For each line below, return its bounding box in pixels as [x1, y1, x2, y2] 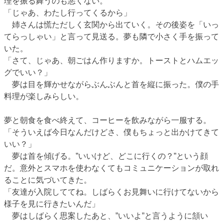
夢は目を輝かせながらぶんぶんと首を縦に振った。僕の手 [4, 80, 219, 89]
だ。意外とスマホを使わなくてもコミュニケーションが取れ [4, 163, 219, 172]
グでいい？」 [4, 68, 52, 77]
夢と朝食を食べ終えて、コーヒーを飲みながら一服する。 [4, 115, 211, 124]
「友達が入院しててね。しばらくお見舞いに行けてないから [4, 187, 219, 196]
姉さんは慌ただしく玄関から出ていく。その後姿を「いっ [4, 20, 219, 29]
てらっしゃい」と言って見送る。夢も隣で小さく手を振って [4, 32, 219, 41]
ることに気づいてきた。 [4, 175, 92, 184]
